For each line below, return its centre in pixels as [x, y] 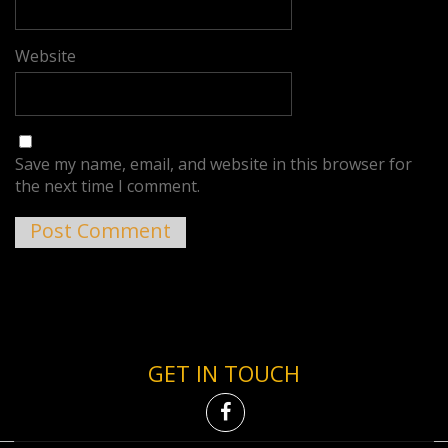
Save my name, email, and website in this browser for [214, 164]
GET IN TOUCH [224, 373]
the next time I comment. [108, 186]
